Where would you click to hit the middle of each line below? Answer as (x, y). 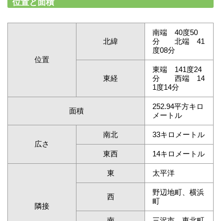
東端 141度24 (177, 69)
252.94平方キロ (178, 106)
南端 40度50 (175, 32)
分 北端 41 (179, 41)
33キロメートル (179, 134)
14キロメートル (179, 154)
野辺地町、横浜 (178, 192)
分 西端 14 (179, 78)
